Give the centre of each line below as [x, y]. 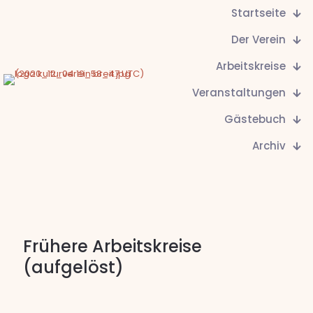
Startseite [259, 13]
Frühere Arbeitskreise [112, 246]
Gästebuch [255, 119]
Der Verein [259, 39]
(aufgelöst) [73, 267]
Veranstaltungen [239, 93]
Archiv [269, 146]
